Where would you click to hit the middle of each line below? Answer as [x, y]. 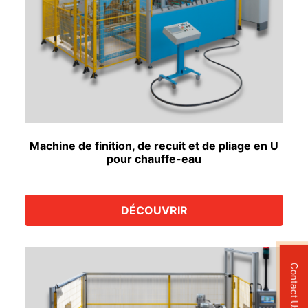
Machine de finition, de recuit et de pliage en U [154, 145]
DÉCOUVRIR [154, 210]
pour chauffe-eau [154, 158]
